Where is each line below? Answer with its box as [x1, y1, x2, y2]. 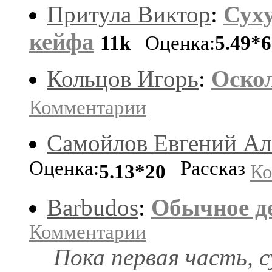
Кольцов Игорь [47, 65, 199, 92]
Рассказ [166, 157, 250, 183]
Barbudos [47, 194, 138, 220]
